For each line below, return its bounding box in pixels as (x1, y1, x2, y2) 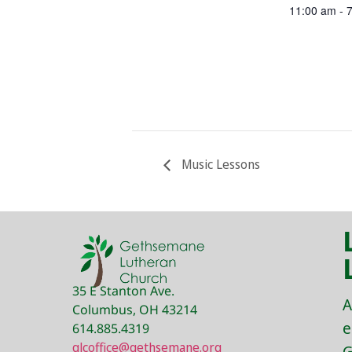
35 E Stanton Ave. (72, 282, 174, 300)
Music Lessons (178, 156, 260, 174)
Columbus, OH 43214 (72, 301, 197, 319)
